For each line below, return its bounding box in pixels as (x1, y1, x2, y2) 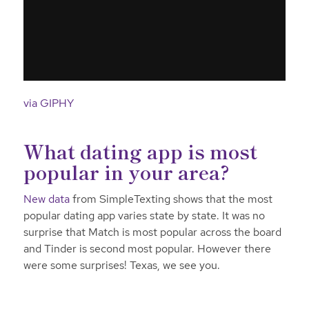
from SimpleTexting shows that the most (69, 192, 272, 207)
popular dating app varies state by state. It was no (23, 208, 265, 223)
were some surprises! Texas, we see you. (23, 258, 220, 273)
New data (23, 192, 70, 207)
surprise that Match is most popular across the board (23, 225, 281, 240)
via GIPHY (23, 95, 74, 110)
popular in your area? (23, 157, 230, 186)
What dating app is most (23, 137, 257, 165)
